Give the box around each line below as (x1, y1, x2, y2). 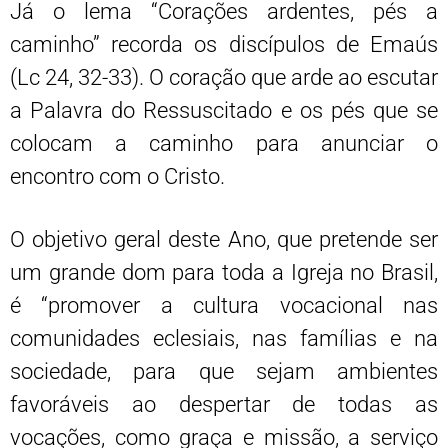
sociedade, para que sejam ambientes (10, 358, 438, 384)
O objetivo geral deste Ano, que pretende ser (10, 226, 438, 252)
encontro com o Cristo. (10, 163, 225, 189)
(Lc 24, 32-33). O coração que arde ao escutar (10, 64, 438, 90)
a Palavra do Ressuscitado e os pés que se (10, 97, 438, 123)
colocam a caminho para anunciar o (10, 130, 438, 156)
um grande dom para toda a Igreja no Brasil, (10, 259, 438, 285)
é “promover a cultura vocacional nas (10, 292, 438, 318)
